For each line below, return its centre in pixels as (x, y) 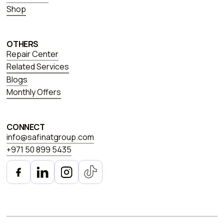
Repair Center (33, 54)
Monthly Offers (34, 92)
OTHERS (22, 44)
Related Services (38, 67)
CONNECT (26, 127)
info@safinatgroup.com (50, 137)
